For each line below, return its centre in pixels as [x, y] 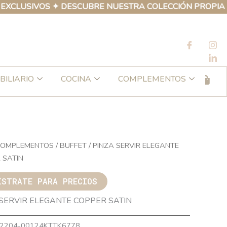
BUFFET [73, 145]
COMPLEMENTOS [152, 79]
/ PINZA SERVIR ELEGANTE [133, 145]
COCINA [76, 79]
